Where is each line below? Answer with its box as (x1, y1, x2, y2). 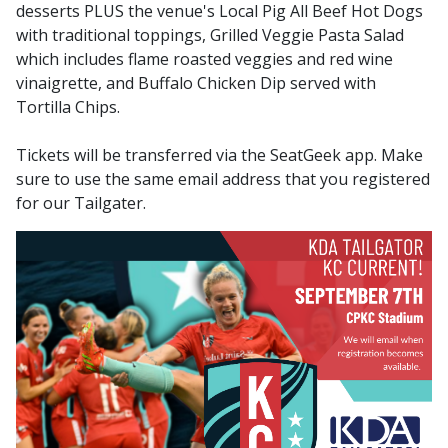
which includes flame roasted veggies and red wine (16, 48, 393, 71)
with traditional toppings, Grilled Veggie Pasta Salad (16, 24, 404, 47)
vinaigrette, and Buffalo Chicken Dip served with (16, 72, 376, 95)
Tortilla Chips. (16, 96, 120, 119)
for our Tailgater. (16, 192, 146, 215)
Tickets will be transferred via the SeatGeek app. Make (16, 144, 423, 167)
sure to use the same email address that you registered (16, 168, 430, 191)
